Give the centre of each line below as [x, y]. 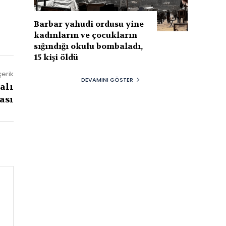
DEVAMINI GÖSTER [107, 79]
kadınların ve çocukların [86, 35]
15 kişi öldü [56, 57]
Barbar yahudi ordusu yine [89, 24]
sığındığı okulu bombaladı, [89, 46]
